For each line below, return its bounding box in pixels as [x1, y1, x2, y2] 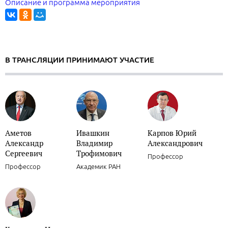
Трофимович [76, 148, 122, 158]
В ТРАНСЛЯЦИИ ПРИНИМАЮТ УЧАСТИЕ [5, 55, 154, 64]
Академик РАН [76, 163, 121, 170]
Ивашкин [76, 128, 109, 138]
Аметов [5, 128, 32, 138]
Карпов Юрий [148, 128, 196, 138]
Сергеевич [5, 148, 42, 158]
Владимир [76, 138, 112, 148]
